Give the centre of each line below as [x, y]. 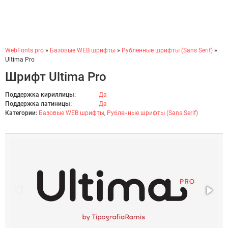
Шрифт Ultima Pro [56, 77]
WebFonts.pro [24, 50]
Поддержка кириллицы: [40, 95]
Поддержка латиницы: [38, 104]
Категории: [21, 113]
